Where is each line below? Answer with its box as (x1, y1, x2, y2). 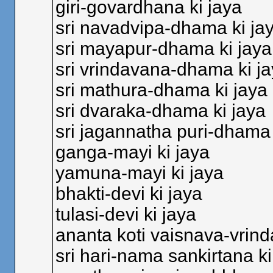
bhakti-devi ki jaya (55, 183, 202, 204)
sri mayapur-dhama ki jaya (55, 38, 272, 58)
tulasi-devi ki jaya (55, 204, 196, 224)
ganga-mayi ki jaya (55, 142, 210, 162)
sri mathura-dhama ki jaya (55, 80, 268, 100)
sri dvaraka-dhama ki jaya (55, 101, 266, 121)
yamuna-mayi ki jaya (55, 163, 224, 183)
